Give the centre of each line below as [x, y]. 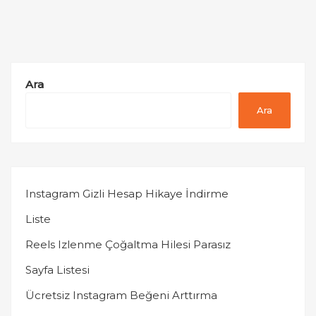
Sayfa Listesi [57, 270]
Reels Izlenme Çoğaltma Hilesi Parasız [128, 245]
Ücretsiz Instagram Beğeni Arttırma [121, 296]
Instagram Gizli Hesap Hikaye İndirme [127, 194]
